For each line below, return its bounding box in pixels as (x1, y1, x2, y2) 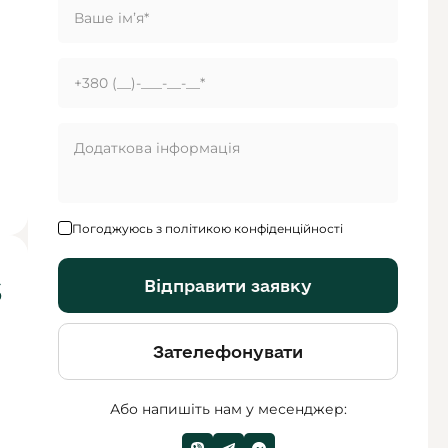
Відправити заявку (144, 276, 312, 295)
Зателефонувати (153, 342, 303, 361)
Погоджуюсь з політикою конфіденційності (72, 221, 343, 236)
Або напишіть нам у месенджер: (109, 400, 347, 418)
